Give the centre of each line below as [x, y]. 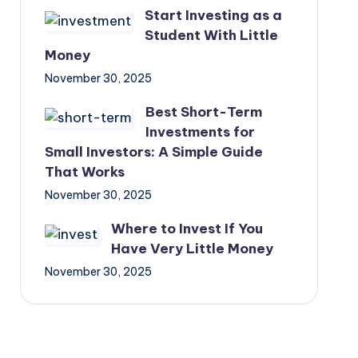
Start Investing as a [213, 15]
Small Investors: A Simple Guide [153, 152]
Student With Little [211, 35]
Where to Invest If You [187, 229]
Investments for [200, 132]
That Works [84, 172]
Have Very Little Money [192, 249]
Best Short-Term [203, 112]
